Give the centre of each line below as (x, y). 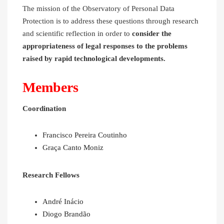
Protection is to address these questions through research (110, 21)
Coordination (44, 109)
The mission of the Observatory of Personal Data (98, 9)
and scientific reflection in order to (77, 34)
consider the (152, 34)
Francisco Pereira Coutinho (85, 135)
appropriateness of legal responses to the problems (105, 46)
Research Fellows (51, 175)
